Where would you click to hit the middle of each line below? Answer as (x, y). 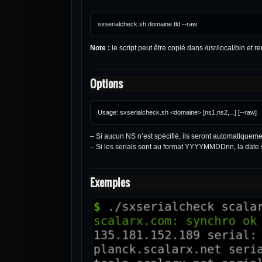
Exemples (110, 182)
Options (106, 84)
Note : (100, 48)
